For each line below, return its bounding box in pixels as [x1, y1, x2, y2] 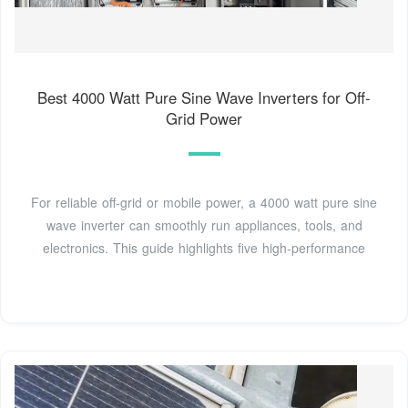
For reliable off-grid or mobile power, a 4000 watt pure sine [31, 192, 377, 211]
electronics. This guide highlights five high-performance [43, 238, 365, 257]
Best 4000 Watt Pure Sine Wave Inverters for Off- [37, 86, 371, 108]
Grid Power [166, 107, 242, 129]
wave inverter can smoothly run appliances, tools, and [46, 215, 362, 234]
